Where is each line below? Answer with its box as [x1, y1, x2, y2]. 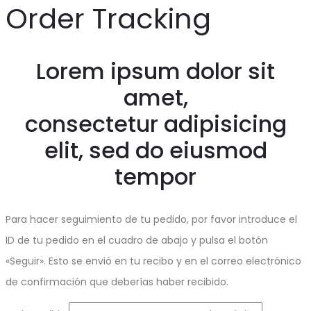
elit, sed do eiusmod [44, 135, 267, 167]
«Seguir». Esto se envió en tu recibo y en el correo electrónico [6, 253, 301, 268]
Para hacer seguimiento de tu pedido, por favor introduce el [6, 212, 297, 226]
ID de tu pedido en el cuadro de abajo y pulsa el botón [6, 233, 268, 247]
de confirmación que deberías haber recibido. [6, 274, 228, 289]
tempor [115, 161, 196, 193]
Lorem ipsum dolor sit [36, 56, 275, 87]
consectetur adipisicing [24, 108, 287, 140]
